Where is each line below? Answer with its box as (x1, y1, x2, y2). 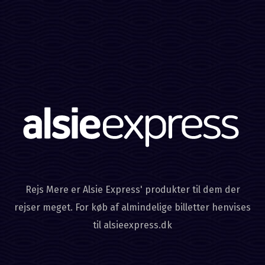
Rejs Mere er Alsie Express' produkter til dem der (25, 184, 240, 196)
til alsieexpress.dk (93, 219, 172, 231)
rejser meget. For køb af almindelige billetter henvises (14, 202, 251, 214)
